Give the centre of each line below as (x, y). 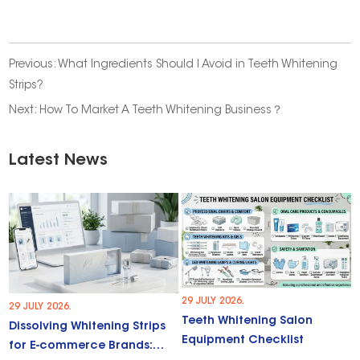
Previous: (34, 65)
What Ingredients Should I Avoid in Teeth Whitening (198, 65)
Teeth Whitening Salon (247, 321)
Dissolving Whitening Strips (88, 327)
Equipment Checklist (243, 340)
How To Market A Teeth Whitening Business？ (162, 110)
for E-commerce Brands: (81, 347)
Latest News (59, 160)
